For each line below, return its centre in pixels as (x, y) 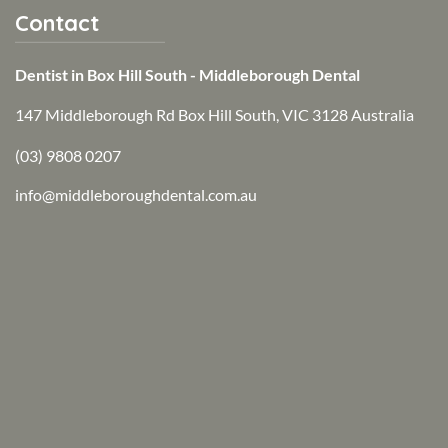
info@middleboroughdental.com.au (136, 194)
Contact (57, 22)
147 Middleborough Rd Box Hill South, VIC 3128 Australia (214, 114)
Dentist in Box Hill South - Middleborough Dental (187, 74)
